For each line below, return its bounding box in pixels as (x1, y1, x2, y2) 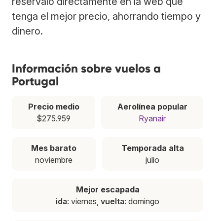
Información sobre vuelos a (12, 61, 161, 75)
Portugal (12, 74, 59, 88)
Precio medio (28, 101, 79, 111)
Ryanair (139, 113, 166, 123)
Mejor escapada (75, 184, 140, 194)
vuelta (101, 196, 124, 206)
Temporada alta (121, 143, 184, 153)
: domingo (124, 196, 159, 206)
